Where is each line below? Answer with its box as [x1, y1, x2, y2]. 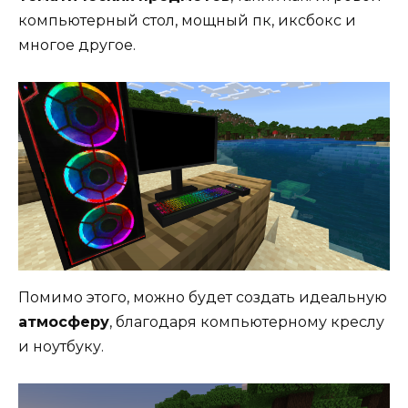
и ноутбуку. [18, 337, 104, 355]
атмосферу [18, 312, 109, 331]
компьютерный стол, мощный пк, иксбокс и [18, 12, 356, 30]
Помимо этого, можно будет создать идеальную [18, 288, 387, 306]
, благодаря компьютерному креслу [109, 312, 384, 331]
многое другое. [18, 36, 136, 55]
